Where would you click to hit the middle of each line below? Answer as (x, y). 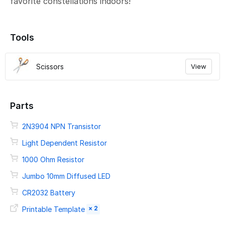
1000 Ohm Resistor (53, 159)
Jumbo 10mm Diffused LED (66, 176)
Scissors (50, 67)
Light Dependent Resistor (65, 143)
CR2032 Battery (49, 193)
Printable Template (53, 209)
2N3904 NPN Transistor (62, 126)
